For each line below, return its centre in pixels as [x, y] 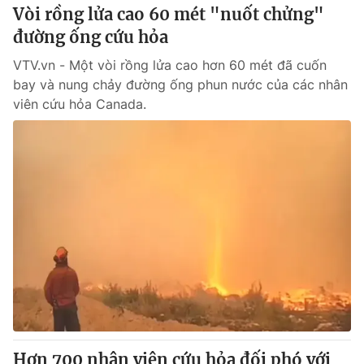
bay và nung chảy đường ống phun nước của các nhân [180, 84]
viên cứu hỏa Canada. [80, 104]
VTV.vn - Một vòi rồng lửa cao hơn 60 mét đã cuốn [170, 65]
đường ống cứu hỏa [91, 37]
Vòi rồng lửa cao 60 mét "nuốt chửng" [169, 14]
